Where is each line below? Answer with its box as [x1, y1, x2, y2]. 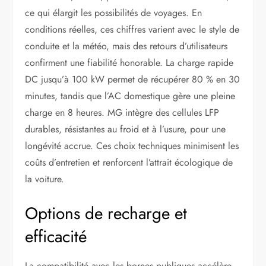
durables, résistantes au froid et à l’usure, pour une [25, 122, 226, 137]
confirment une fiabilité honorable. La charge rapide [25, 56, 234, 70]
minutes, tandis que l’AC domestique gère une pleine [25, 89, 236, 103]
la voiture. [25, 172, 65, 186]
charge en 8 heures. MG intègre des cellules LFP [25, 106, 220, 120]
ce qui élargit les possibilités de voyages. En [25, 6, 202, 20]
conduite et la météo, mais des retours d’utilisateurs [25, 39, 228, 53]
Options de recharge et [25, 201, 188, 226]
